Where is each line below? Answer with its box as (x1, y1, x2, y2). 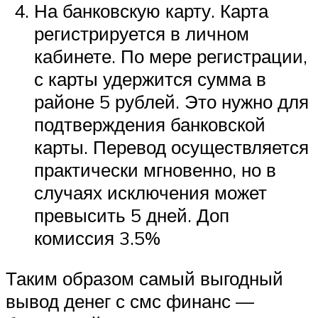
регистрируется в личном (34, 21, 249, 45)
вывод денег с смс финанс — (6, 290, 254, 313)
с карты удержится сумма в (34, 67, 266, 90)
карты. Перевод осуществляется (34, 135, 309, 158)
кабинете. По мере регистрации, (34, 44, 307, 67)
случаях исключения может (34, 180, 267, 204)
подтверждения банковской (34, 112, 265, 136)
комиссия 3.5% (34, 226, 160, 249)
